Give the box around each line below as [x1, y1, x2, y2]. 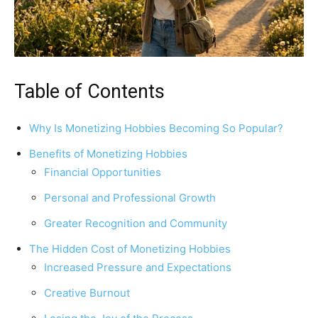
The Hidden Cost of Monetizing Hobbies [29, 242, 231, 256]
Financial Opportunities [44, 165, 161, 180]
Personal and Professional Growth [44, 191, 216, 205]
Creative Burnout [44, 286, 130, 300]
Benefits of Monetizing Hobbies [29, 147, 187, 161]
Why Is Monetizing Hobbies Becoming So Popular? [29, 121, 283, 136]
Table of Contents [14, 80, 165, 104]
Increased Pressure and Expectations [44, 261, 231, 275]
